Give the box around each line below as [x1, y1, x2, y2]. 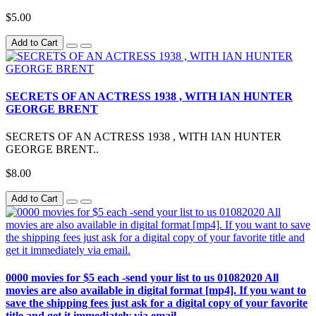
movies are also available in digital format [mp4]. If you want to [6, 284, 306, 297]
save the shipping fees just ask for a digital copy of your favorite [6, 297, 308, 310]
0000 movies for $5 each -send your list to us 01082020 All [6, 272, 279, 284]
